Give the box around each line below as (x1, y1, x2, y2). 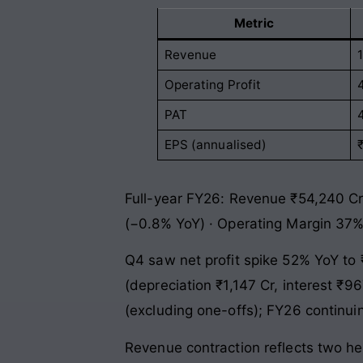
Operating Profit (164, 76, 262, 92)
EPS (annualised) (164, 136, 267, 152)
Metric (234, 15, 274, 31)
